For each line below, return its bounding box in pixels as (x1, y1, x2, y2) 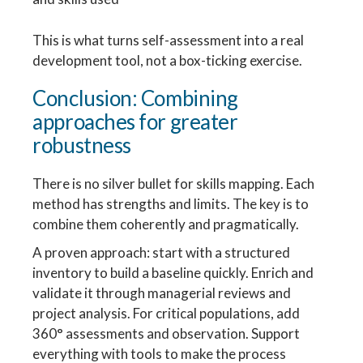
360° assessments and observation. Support (32, 324, 301, 342)
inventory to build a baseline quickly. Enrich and (32, 263, 314, 281)
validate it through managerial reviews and (32, 284, 292, 301)
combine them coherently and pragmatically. (32, 215, 300, 233)
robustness (32, 131, 131, 158)
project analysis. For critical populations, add (32, 304, 301, 322)
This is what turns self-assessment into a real (32, 31, 305, 49)
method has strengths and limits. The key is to (32, 194, 310, 212)
